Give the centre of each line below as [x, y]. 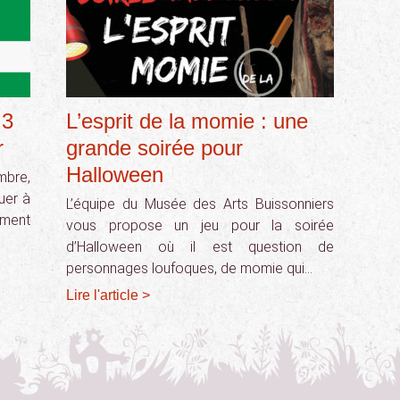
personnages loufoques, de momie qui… [189, 268]
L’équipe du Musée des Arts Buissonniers [200, 204]
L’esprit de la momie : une [187, 121]
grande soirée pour [154, 148]
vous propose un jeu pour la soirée [200, 225]
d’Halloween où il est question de [200, 247]
